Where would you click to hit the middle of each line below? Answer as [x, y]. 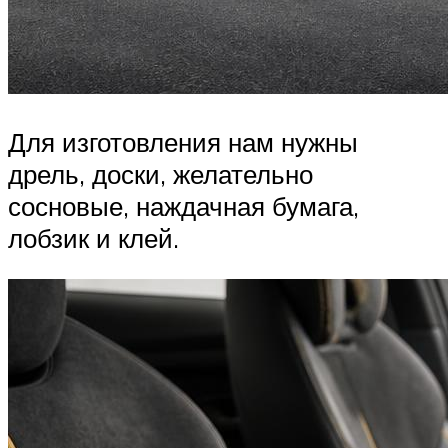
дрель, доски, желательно [160, 173]
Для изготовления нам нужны [183, 141]
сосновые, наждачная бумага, [183, 205]
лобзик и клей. [93, 237]
